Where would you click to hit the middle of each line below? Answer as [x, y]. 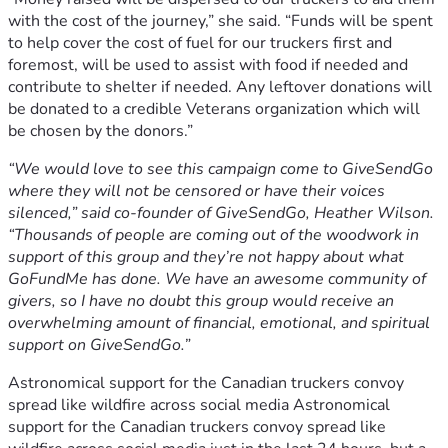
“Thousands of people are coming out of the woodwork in [213, 234]
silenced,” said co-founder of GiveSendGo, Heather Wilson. [221, 212]
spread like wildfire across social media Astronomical [199, 404]
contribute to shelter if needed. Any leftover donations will [220, 86]
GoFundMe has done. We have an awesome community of [217, 278]
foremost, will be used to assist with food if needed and [208, 64]
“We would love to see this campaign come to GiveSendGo [220, 168]
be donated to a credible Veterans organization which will [214, 108]
